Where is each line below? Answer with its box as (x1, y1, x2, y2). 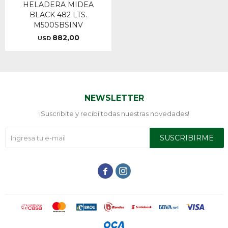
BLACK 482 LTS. (30, 10, 87, 19)
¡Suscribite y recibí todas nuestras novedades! (39, 109, 189, 118)
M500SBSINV (34, 20, 83, 30)
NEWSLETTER (84, 93, 144, 103)
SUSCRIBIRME (160, 133, 214, 142)
